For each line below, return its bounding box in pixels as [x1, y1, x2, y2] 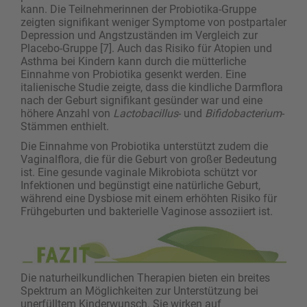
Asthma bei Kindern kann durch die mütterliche [21, 54, 246, 68]
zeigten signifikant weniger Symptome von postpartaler [21, 15, 286, 29]
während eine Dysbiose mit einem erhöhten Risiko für [21, 191, 277, 205]
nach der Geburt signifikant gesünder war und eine [21, 93, 262, 107]
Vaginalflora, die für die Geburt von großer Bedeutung [21, 152, 277, 166]
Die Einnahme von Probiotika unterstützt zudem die [21, 139, 268, 153]
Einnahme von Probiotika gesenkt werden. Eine [21, 67, 246, 81]
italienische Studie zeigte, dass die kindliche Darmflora [21, 80, 283, 94]
